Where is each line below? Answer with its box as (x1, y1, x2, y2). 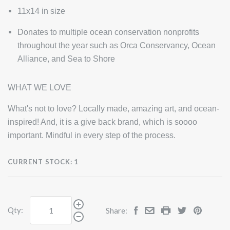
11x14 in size (17, 7, 65, 16)
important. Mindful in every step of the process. (8, 131, 176, 140)
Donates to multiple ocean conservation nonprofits (17, 28, 199, 37)
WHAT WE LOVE (8, 83, 71, 92)
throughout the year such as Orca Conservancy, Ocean (17, 41, 216, 50)
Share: (106, 205, 127, 215)
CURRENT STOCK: (8, 158, 72, 166)
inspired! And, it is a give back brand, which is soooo (8, 118, 197, 127)
